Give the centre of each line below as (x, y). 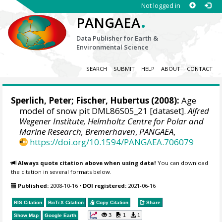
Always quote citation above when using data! (87, 163)
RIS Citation (28, 202)
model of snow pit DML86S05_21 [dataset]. (104, 111)
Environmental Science (113, 47)
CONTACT (199, 69)
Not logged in (161, 5)
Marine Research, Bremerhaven (78, 132)
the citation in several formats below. (61, 171)
